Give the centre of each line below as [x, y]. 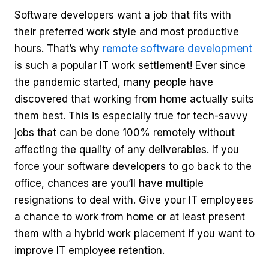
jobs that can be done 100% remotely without [125, 133]
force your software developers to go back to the [133, 166]
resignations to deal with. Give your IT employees [134, 200]
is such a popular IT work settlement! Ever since [130, 65]
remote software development [177, 48]
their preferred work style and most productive [127, 32]
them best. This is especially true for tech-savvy [131, 116]
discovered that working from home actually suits [134, 99]
